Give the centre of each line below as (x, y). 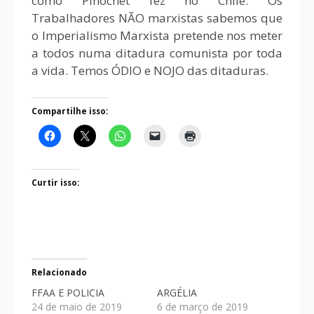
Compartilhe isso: (70, 111)
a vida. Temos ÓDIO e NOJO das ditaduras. (150, 70)
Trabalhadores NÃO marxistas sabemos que (157, 18)
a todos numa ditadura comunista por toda (157, 53)
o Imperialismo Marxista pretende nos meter (157, 35)
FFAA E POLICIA (68, 292)
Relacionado (59, 272)
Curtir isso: (55, 183)
